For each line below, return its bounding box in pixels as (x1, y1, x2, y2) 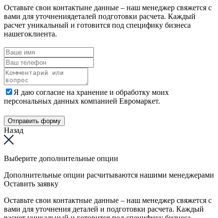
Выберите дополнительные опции (4, 154, 118, 163)
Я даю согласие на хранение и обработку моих (14, 88, 169, 97)
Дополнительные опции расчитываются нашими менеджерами (4, 171, 214, 180)
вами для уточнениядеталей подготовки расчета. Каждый (4, 12, 196, 21)
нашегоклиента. (4, 30, 57, 38)
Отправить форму (8, 117, 61, 125)
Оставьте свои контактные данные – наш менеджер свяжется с (4, 196, 212, 205)
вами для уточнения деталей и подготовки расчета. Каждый (4, 205, 204, 214)
